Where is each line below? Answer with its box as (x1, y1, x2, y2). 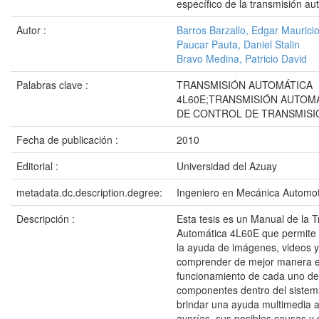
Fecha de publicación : (16, 132, 121, 147)
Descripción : (16, 211, 78, 226)
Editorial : (16, 159, 61, 173)
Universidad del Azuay (177, 159, 277, 173)
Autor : (16, 23, 49, 37)
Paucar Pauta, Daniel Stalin (177, 37, 300, 51)
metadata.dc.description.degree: (16, 185, 165, 199)
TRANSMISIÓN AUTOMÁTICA (177, 78, 313, 92)
